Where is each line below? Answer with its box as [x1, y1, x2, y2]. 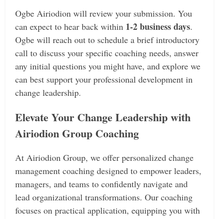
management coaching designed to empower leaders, [15, 165, 202, 176]
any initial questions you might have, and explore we [15, 60, 201, 72]
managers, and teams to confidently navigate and [15, 178, 188, 190]
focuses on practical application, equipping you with [15, 204, 200, 216]
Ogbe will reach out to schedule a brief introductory [15, 34, 200, 45]
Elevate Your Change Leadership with [15, 109, 191, 125]
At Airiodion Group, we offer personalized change [15, 152, 194, 163]
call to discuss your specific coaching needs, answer [15, 47, 199, 59]
